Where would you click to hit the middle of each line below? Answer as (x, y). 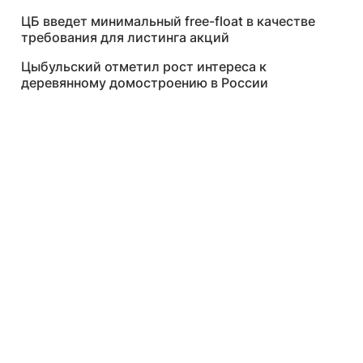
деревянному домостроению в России (145, 83)
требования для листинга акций (125, 37)
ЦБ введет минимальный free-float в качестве (168, 21)
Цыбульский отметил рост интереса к (144, 66)
